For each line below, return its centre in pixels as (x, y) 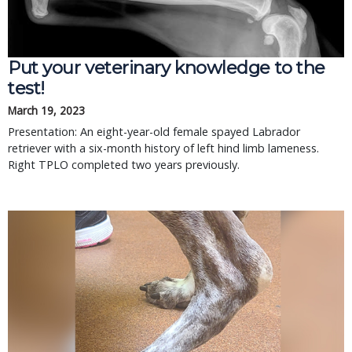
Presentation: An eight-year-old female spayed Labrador (154, 132)
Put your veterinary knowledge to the (167, 68)
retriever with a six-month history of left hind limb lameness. (163, 148)
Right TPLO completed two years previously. (125, 165)
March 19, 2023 (46, 110)
